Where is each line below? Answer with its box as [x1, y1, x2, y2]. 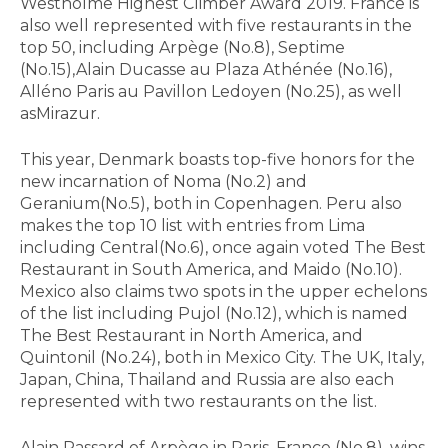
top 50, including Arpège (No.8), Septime [20, 38, 345, 58]
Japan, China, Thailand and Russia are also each [20, 370, 394, 390]
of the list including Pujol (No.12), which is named [20, 304, 408, 324]
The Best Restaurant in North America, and [20, 326, 363, 346]
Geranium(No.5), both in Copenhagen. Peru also [20, 194, 402, 214]
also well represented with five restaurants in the [20, 16, 412, 36]
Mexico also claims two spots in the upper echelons [20, 282, 427, 302]
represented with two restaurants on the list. [20, 392, 377, 412]
